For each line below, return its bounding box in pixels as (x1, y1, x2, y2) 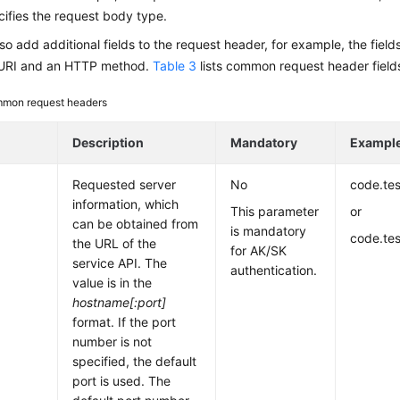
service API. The (72, 255, 168, 271)
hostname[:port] (72, 295, 167, 310)
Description (72, 135, 145, 150)
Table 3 (153, 58, 197, 73)
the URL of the (72, 236, 157, 251)
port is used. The (72, 373, 171, 388)
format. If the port (72, 314, 177, 329)
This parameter (230, 204, 320, 219)
